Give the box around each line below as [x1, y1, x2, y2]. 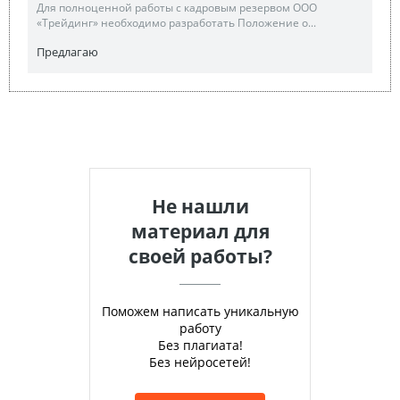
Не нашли [151, 193, 249, 219]
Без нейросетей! [149, 353, 251, 371]
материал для [130, 218, 270, 244]
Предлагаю [37, 43, 98, 60]
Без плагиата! [157, 336, 243, 354]
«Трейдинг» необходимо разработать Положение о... [37, 14, 316, 30]
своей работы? [128, 243, 272, 269]
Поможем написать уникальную [101, 302, 299, 320]
